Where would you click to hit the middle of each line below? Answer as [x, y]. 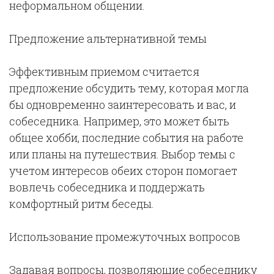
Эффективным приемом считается [104, 72]
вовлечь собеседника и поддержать [107, 187]
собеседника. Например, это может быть [119, 121]
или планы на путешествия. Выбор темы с [122, 154]
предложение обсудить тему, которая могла [129, 88]
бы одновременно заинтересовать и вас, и [123, 105]
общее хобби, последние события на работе [126, 138]
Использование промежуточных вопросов [125, 237]
